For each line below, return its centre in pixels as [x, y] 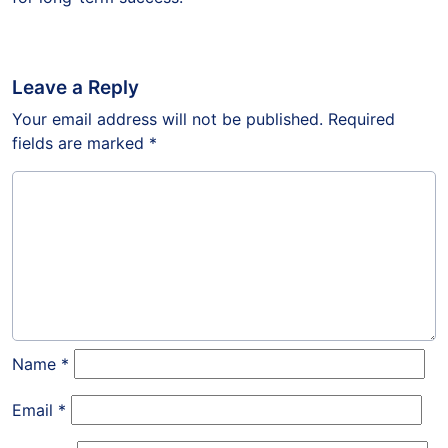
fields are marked [80, 143]
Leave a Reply [75, 88]
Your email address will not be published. [167, 119]
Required [361, 119]
